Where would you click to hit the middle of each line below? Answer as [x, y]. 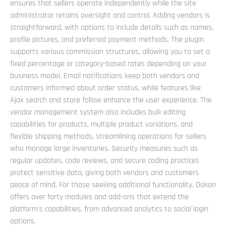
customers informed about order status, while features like [105, 88]
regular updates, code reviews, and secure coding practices [105, 160]
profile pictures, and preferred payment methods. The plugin [107, 39]
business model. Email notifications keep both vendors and [105, 76]
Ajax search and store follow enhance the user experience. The [111, 100]
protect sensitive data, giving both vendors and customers [104, 173]
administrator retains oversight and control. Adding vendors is [110, 15]
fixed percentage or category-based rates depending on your [108, 64]
